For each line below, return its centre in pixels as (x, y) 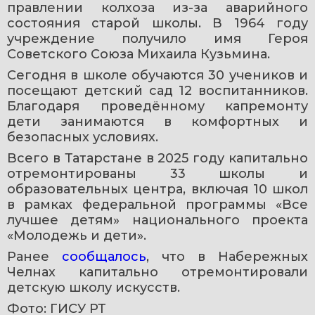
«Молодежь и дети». (77, 235)
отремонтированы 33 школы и (157, 173)
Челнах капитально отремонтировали (157, 272)
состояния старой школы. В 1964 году (157, 23)
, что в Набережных (227, 256)
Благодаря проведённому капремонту (157, 106)
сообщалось (104, 256)
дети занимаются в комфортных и (157, 121)
